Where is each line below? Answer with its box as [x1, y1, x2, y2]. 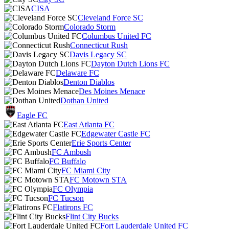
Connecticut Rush [70, 41, 128, 50]
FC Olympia [53, 185, 93, 193]
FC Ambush [52, 148, 91, 156]
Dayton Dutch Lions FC [91, 59, 170, 68]
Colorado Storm [64, 22, 116, 31]
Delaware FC [56, 68, 99, 77]
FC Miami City [61, 166, 110, 175]
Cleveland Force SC [78, 13, 143, 22]
